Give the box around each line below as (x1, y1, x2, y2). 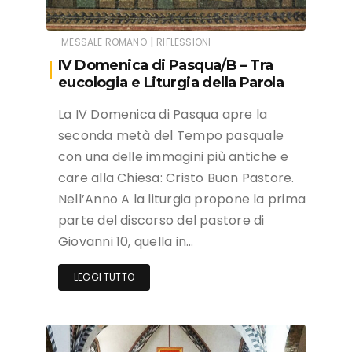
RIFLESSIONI (156, 35, 211, 49)
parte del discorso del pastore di (58, 211, 265, 230)
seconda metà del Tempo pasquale (58, 126, 284, 145)
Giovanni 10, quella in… (58, 233, 194, 251)
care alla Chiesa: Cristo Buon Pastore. (58, 169, 295, 188)
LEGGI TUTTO (74, 270, 134, 284)
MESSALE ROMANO (61, 35, 147, 49)
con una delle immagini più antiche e (58, 148, 289, 167)
